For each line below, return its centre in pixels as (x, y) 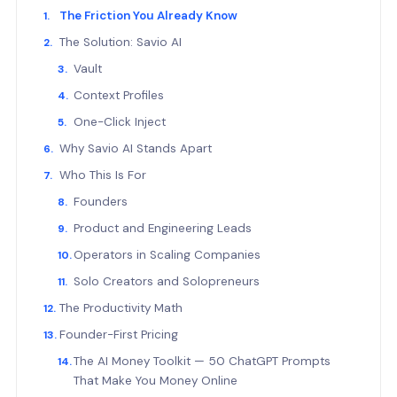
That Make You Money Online (156, 380)
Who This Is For (103, 175)
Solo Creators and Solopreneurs (167, 281)
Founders (101, 201)
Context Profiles (119, 95)
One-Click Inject (120, 121)
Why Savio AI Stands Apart (136, 148)
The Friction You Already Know (148, 15)
